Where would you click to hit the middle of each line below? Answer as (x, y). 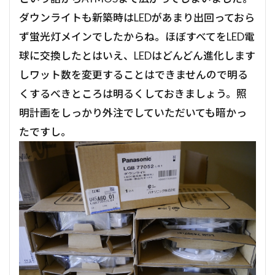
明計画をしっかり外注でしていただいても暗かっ (133, 112)
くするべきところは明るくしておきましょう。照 (133, 93)
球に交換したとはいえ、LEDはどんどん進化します (137, 55)
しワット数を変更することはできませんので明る (134, 74)
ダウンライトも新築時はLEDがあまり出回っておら (137, 17)
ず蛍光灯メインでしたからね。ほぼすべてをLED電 (137, 36)
